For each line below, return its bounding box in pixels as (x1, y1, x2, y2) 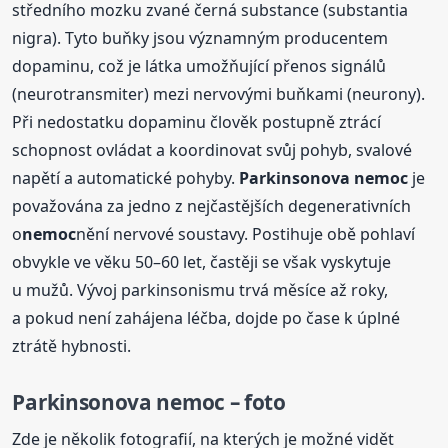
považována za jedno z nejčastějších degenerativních (12, 195, 412, 218)
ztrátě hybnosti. (12, 335, 132, 358)
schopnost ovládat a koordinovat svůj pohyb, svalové (12, 139, 413, 162)
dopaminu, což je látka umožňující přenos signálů (12, 55, 387, 78)
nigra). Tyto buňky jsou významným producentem (12, 27, 389, 50)
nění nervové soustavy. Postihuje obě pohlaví (76, 223, 416, 246)
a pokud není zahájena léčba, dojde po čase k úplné (12, 307, 401, 330)
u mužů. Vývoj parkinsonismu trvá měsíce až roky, (12, 279, 389, 302)
